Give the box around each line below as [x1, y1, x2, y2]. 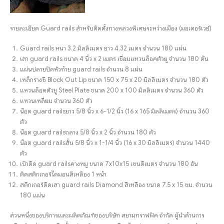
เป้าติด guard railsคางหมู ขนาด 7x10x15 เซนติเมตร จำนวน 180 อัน [20, 159, 198, 168]
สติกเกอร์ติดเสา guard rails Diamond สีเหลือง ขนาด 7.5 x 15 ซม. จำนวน [20, 180, 212, 189]
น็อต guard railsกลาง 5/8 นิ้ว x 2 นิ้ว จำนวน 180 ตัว [20, 128, 156, 136]
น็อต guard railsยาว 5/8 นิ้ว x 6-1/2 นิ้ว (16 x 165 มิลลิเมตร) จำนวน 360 [20, 107, 209, 115]
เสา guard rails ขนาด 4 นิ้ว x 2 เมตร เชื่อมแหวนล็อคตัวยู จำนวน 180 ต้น [20, 54, 208, 63]
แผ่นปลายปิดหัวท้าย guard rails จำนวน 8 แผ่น [20, 65, 142, 73]
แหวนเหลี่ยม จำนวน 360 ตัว [20, 96, 92, 105]
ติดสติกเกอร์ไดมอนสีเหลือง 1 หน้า [20, 170, 106, 178]
